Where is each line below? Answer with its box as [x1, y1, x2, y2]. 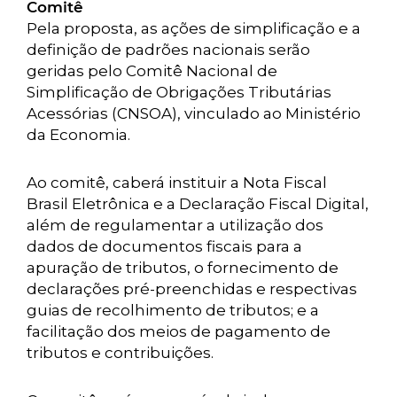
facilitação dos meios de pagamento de [27, 323, 331, 340]
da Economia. [27, 126, 130, 144]
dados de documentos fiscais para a [27, 237, 302, 255]
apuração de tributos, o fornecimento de [27, 259, 339, 276]
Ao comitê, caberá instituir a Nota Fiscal [27, 174, 327, 191]
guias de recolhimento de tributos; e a [27, 301, 319, 319]
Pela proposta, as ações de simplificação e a [27, 19, 361, 37]
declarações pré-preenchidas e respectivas [27, 280, 357, 298]
